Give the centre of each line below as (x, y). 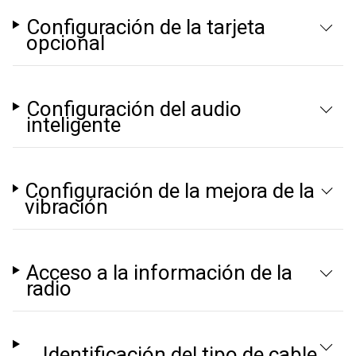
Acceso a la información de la (159, 273)
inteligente (73, 125)
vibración (67, 207)
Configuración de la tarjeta (145, 27)
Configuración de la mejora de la (170, 191)
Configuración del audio (133, 109)
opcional (65, 43)
